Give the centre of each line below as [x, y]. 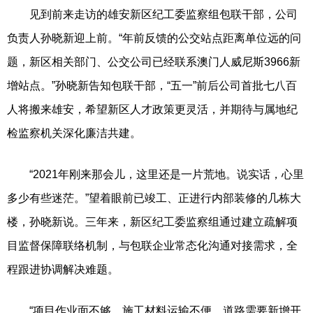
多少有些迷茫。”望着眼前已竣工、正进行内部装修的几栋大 [154, 198]
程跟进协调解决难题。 [63, 269]
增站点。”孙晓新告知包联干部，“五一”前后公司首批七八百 [152, 85]
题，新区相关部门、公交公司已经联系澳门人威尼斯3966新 [154, 61]
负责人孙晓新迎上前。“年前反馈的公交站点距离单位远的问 [154, 38]
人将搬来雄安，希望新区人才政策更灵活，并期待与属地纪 [152, 109]
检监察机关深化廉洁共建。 [74, 133]
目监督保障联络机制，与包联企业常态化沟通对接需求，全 [152, 245]
